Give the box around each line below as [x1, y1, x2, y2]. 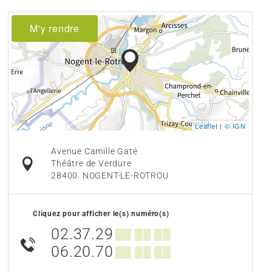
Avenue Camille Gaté [51, 146, 138, 157]
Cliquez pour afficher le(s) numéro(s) [33, 209, 169, 219]
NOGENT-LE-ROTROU [82, 171, 169, 182]
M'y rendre [30, 21, 80, 36]
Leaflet [194, 121, 218, 131]
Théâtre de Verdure [51, 158, 132, 169]
